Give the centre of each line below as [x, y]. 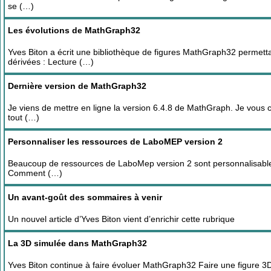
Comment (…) [35, 173]
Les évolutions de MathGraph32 [74, 30]
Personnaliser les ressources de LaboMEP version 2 [115, 141]
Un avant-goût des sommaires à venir [85, 197]
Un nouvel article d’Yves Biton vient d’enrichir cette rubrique [121, 219]
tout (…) [24, 117]
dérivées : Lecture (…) [51, 61]
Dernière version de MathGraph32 [77, 86]
